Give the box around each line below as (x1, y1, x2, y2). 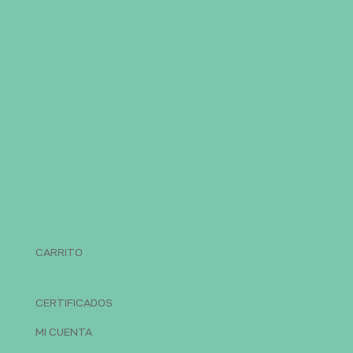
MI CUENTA (35, 325, 92, 339)
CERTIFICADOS (35, 296, 113, 310)
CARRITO (35, 246, 83, 258)
